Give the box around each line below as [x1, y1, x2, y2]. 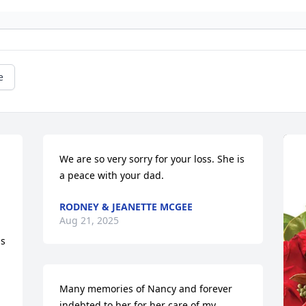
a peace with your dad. [59, 169, 165, 182]
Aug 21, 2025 [59, 214, 120, 227]
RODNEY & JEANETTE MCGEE [59, 200, 193, 214]
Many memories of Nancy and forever [59, 282, 233, 296]
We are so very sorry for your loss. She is [59, 152, 245, 166]
